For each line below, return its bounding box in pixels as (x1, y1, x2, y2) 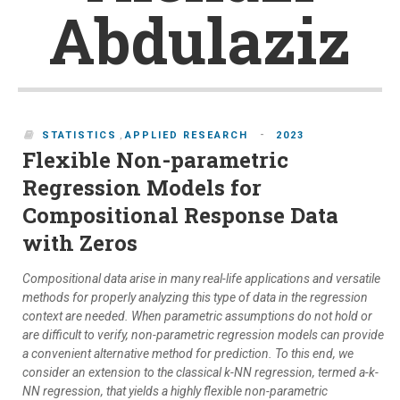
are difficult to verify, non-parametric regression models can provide (22, 328, 384, 343)
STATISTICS (42, 129, 117, 142)
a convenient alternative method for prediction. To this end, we (22, 346, 354, 362)
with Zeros (22, 229, 137, 258)
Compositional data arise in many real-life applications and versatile (22, 271, 380, 287)
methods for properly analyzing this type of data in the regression (22, 290, 368, 305)
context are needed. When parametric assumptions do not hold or (22, 309, 372, 324)
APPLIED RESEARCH (125, 129, 248, 142)
